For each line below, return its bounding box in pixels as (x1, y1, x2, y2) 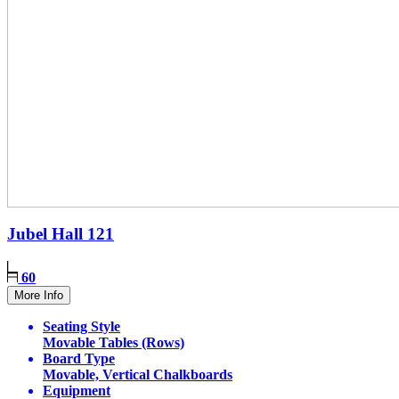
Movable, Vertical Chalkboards (43, 367, 232, 383)
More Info (14, 289, 63, 303)
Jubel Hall (7, 224, 87, 244)
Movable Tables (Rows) (43, 335, 184, 351)
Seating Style (43, 319, 120, 335)
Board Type (43, 351, 115, 367)
